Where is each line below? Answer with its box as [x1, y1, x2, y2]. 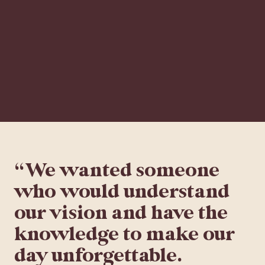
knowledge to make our [14, 222, 235, 247]
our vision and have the [14, 201, 228, 226]
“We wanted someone [14, 158, 219, 183]
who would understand [14, 179, 230, 205]
